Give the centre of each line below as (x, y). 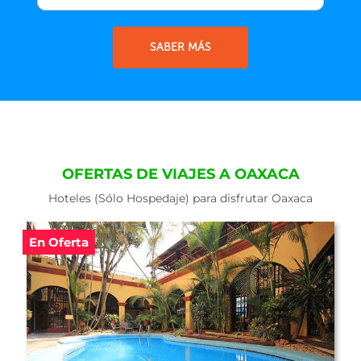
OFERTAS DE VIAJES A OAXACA (180, 174)
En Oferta (58, 242)
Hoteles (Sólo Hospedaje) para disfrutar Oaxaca (180, 198)
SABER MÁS (180, 47)
